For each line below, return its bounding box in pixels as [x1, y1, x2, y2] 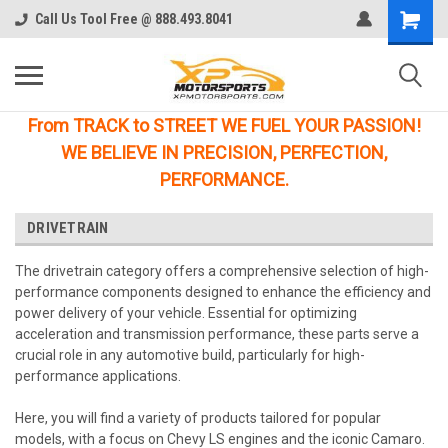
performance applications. [15, 368, 181, 384]
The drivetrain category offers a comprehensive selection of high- [15, 263, 429, 279]
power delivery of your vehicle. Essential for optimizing [15, 305, 357, 321]
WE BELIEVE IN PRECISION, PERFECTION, [61, 142, 387, 163]
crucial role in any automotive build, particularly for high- [15, 347, 365, 363]
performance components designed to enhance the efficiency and [15, 284, 431, 300]
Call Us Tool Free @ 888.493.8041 [35, 11, 233, 27]
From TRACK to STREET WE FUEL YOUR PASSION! [27, 115, 421, 136]
